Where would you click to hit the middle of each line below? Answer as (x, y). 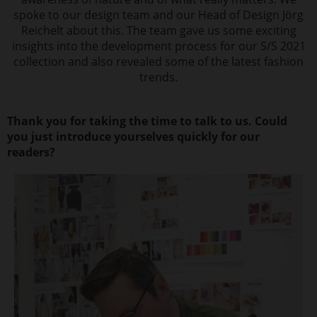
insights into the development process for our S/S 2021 (158, 46)
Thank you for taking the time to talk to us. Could (147, 121)
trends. (158, 77)
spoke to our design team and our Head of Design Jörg (158, 15)
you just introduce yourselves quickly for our (133, 137)
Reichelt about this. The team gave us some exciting (158, 30)
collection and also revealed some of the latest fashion (158, 62)
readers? (31, 152)
